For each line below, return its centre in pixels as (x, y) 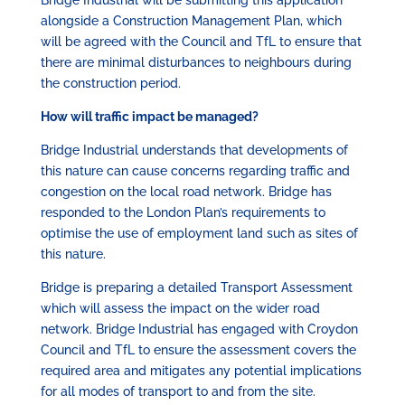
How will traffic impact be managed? (149, 116)
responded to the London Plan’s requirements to (183, 212)
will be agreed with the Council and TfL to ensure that (201, 41)
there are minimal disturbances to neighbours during (196, 62)
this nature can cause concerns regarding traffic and (195, 170)
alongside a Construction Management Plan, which (191, 20)
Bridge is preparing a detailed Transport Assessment (196, 287)
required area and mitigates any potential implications (201, 370)
